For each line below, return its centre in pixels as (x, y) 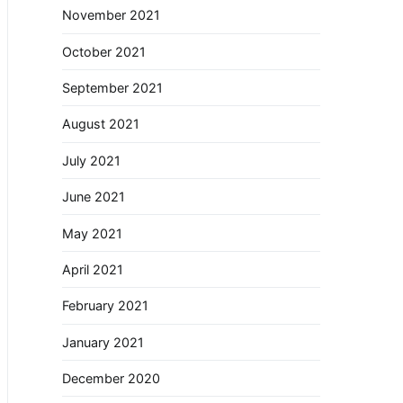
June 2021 (94, 197)
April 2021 (93, 269)
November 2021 (111, 15)
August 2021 (101, 124)
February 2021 (105, 306)
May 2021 (92, 233)
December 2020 (111, 379)
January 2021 (103, 342)
